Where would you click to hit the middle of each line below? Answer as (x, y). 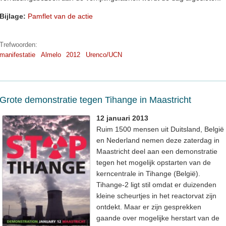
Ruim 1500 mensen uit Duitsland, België (160, 129)
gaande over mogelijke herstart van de (158, 218)
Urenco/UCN (104, 54)
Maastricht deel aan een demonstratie (157, 152)
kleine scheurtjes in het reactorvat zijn (156, 196)
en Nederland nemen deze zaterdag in (158, 140)
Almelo (51, 54)
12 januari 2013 (122, 118)
